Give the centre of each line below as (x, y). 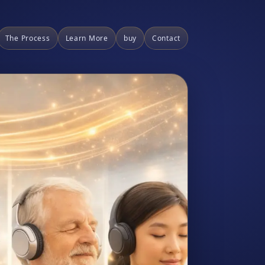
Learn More (87, 38)
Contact (166, 38)
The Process (28, 38)
